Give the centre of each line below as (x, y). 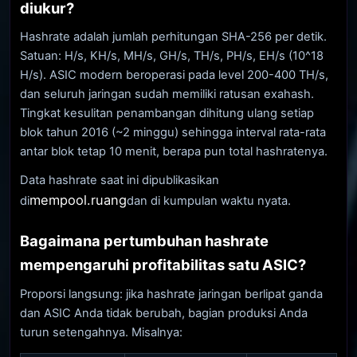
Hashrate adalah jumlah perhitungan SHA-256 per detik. (173, 37)
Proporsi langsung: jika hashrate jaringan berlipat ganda (171, 294)
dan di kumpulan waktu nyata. (209, 201)
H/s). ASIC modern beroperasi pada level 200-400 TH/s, (174, 75)
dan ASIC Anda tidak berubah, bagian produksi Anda (164, 313)
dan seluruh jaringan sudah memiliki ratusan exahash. (167, 94)
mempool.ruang (78, 200)
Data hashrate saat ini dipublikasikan (120, 180)
